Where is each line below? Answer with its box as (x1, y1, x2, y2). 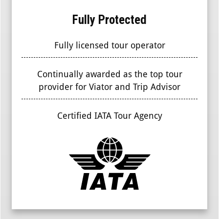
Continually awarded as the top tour (37, 68, 182, 79)
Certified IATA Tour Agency (57, 110, 162, 121)
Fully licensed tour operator (54, 40, 165, 50)
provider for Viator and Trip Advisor (39, 81, 180, 92)
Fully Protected (72, 12, 147, 27)
